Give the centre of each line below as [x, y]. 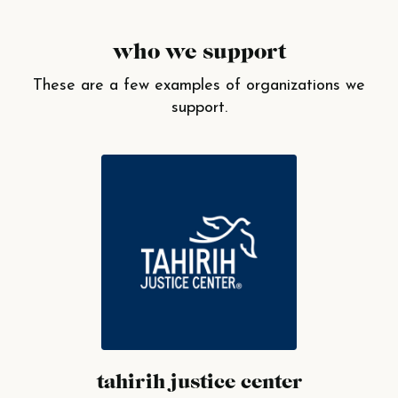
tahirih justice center [199, 382]
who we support [199, 53]
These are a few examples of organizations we [199, 85]
